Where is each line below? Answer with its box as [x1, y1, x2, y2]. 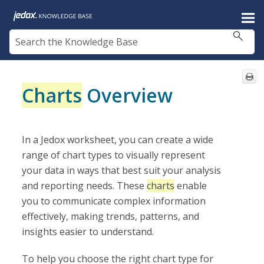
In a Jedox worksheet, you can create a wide [22, 133, 214, 146]
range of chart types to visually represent [22, 148, 206, 161]
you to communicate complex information [22, 194, 206, 207]
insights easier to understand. [22, 225, 154, 238]
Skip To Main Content [84, 8, 180, 21]
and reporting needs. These [22, 179, 147, 192]
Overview [82, 82, 173, 108]
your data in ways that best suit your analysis [22, 163, 222, 177]
